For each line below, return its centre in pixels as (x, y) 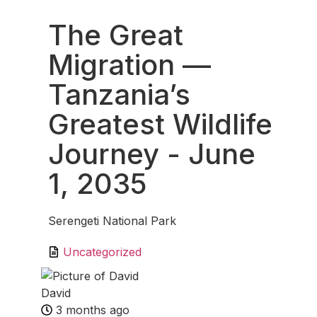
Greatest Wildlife (160, 124)
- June (207, 154)
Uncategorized (102, 252)
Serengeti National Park (112, 221)
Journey (104, 154)
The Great (116, 35)
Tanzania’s (119, 94)
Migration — (129, 65)
